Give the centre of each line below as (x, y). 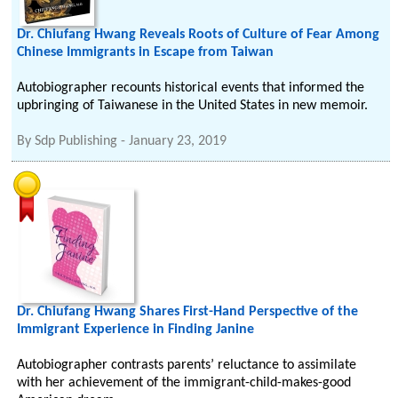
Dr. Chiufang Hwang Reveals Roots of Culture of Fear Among (199, 35)
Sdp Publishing (76, 141)
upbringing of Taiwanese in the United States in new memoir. (193, 106)
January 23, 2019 (178, 141)
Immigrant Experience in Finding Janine (136, 330)
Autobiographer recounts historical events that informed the (191, 88)
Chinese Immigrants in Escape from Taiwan (146, 52)
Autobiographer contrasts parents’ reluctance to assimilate (187, 365)
